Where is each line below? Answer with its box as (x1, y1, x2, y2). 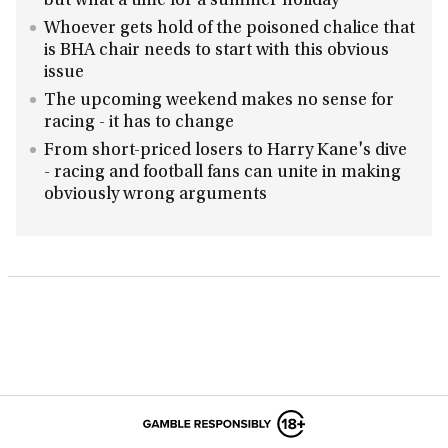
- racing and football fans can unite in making (44, 164, 401, 182)
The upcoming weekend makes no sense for (44, 92, 394, 110)
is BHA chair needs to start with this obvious (44, 42, 389, 60)
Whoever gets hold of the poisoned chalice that (44, 20, 415, 38)
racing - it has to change (44, 114, 234, 132)
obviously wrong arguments (44, 186, 267, 204)
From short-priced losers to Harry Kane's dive (44, 142, 407, 160)
